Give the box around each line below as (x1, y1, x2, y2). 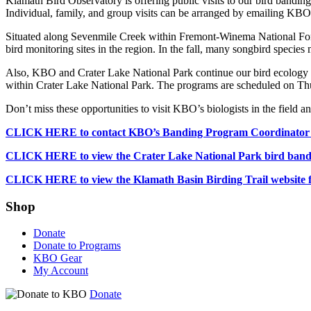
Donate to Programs (33, 239, 121, 252)
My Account (33, 264, 88, 277)
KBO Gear (33, 252, 82, 264)
